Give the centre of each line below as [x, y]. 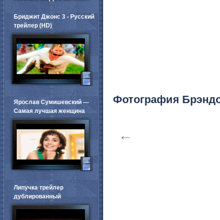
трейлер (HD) [33, 25]
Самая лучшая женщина [49, 111]
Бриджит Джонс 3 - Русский [54, 16]
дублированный [37, 196]
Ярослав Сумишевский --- [51, 102]
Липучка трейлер [39, 187]
